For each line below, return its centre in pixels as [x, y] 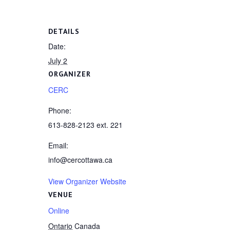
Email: [58, 145]
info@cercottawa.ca [80, 159]
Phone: [60, 110]
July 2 [58, 60]
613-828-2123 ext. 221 [85, 124]
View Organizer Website [87, 181]
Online [59, 210]
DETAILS [64, 31]
